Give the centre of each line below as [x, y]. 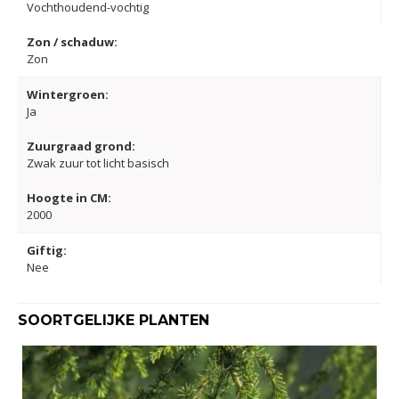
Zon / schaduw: [72, 42]
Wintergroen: [68, 95]
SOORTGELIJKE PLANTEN [114, 321]
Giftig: [47, 251]
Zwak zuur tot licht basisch [98, 163]
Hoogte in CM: [69, 198]
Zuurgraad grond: [81, 147]
